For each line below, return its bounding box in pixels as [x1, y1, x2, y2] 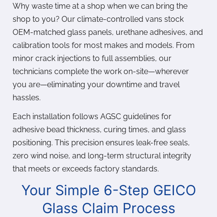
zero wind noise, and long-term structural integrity [13, 151, 191, 161]
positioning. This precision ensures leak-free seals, [13, 138, 190, 148]
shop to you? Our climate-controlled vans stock [13, 15, 184, 24]
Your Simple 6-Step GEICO [21, 182, 196, 199]
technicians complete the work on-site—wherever [13, 67, 189, 77]
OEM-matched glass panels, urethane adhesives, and [13, 28, 203, 37]
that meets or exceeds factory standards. [13, 164, 159, 174]
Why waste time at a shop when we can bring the [13, 1, 187, 11]
